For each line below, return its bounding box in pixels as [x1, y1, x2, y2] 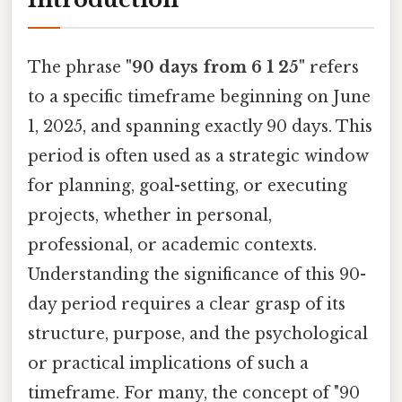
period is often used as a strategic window [28, 145, 369, 166]
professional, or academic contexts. [28, 234, 317, 255]
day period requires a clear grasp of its [28, 293, 345, 314]
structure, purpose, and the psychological [28, 323, 368, 344]
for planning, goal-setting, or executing [28, 175, 347, 196]
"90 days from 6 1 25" [126, 57, 305, 77]
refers [305, 57, 359, 77]
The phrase [28, 57, 126, 77]
